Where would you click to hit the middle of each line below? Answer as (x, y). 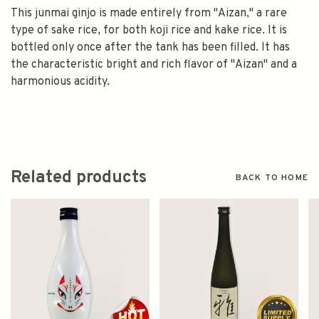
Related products (79, 178)
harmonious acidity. (60, 82)
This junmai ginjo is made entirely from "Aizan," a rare (149, 14)
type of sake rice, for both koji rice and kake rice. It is (149, 31)
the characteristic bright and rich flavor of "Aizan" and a (154, 65)
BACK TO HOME (272, 178)
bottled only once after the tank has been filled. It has (150, 48)
